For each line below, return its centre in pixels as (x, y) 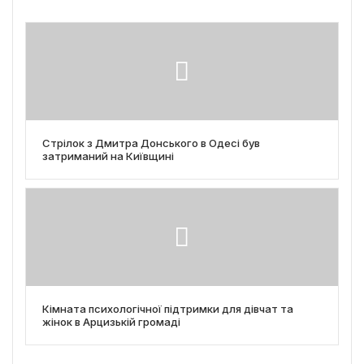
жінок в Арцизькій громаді (111, 321)
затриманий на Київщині (108, 156)
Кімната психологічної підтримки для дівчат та (168, 308)
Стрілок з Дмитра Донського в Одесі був (151, 143)
